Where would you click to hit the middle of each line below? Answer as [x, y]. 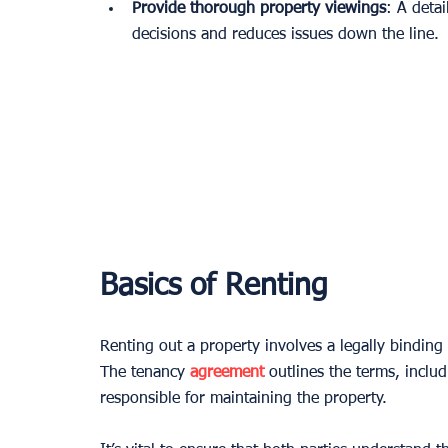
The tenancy [145, 372]
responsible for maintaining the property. [243, 398]
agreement [227, 372]
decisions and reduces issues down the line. [285, 34]
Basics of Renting [214, 286]
